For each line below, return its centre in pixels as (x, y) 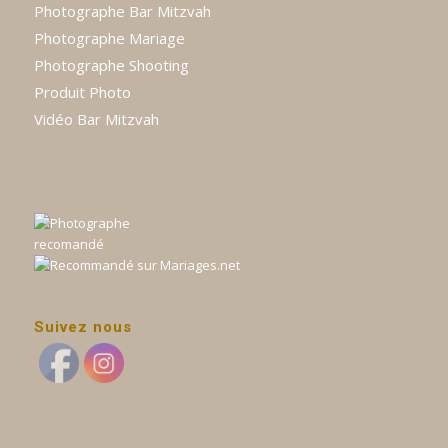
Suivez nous (82, 326)
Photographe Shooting (111, 65)
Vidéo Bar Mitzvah (96, 119)
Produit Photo (82, 92)
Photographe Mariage (109, 38)
